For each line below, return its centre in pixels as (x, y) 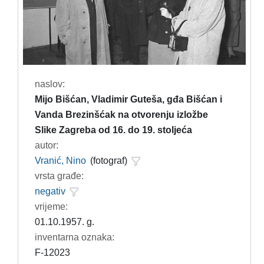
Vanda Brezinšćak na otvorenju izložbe (121, 114)
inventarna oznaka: (74, 237)
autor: (46, 145)
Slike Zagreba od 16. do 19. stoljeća (113, 130)
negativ (50, 191)
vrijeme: (51, 206)
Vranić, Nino (60, 160)
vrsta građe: (59, 176)
